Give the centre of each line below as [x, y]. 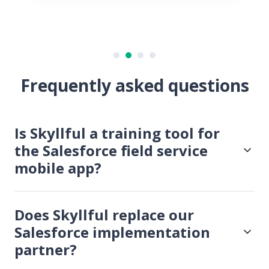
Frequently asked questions [134, 85]
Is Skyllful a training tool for [117, 133]
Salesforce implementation [112, 232]
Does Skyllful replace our [104, 214]
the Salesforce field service [111, 150]
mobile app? [58, 168]
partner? [46, 249]
